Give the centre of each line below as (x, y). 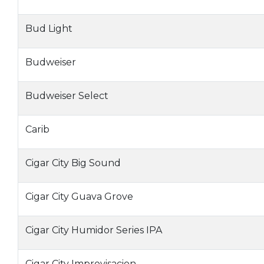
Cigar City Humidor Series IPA (94, 230)
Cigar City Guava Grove (79, 197)
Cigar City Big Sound (73, 163)
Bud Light (49, 29)
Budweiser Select (67, 96)
